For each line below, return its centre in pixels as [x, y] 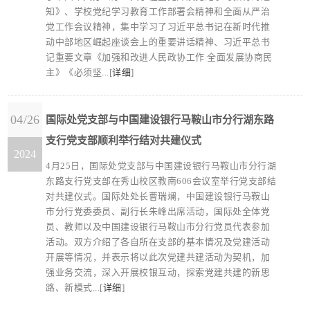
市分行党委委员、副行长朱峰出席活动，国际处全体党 [158, 211]
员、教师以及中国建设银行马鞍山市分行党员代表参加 [158, 227]
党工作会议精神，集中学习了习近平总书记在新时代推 [158, 27]
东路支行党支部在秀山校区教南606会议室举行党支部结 [161, 181]
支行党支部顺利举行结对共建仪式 [124, 140]
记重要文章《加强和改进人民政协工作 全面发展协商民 [159, 57]
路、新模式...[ [74, 288]
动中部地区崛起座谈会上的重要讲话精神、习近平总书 [158, 42]
